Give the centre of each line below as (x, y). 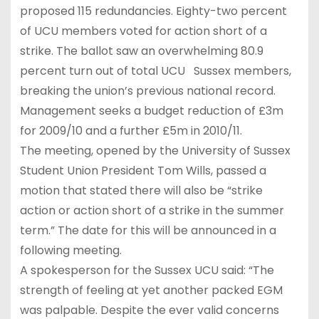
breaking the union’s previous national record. (147, 90)
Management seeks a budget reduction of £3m (151, 110)
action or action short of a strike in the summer (152, 210)
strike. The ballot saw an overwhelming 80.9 (141, 51)
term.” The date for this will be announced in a (148, 230)
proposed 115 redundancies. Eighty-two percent (153, 11)
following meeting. (70, 250)
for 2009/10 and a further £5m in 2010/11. (131, 130)
